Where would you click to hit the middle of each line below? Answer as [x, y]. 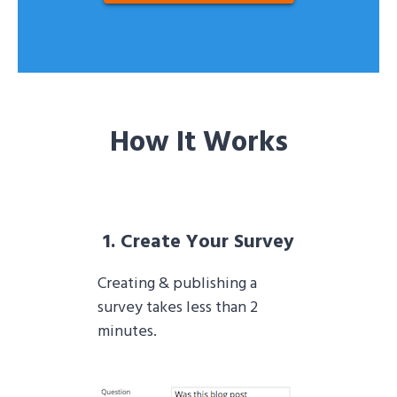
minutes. [127, 332]
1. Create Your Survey [198, 243]
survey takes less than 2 [178, 308]
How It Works [198, 144]
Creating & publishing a [177, 284]
